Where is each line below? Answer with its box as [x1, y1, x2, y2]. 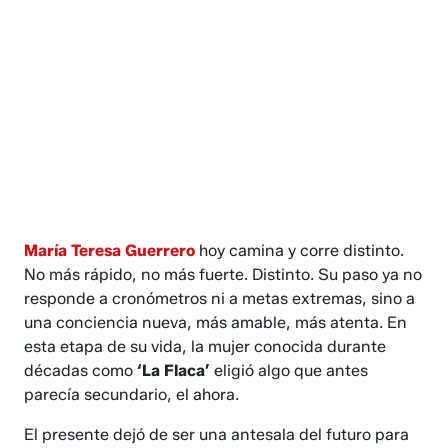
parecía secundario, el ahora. [24, 385, 240, 405]
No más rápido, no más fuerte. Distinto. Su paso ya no [24, 265, 423, 285]
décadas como [24, 361, 138, 381]
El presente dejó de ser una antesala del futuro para [24, 425, 410, 445]
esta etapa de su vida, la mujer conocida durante [24, 337, 387, 357]
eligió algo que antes [214, 361, 369, 381]
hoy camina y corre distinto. [195, 241, 405, 261]
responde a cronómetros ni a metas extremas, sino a [24, 289, 416, 309]
